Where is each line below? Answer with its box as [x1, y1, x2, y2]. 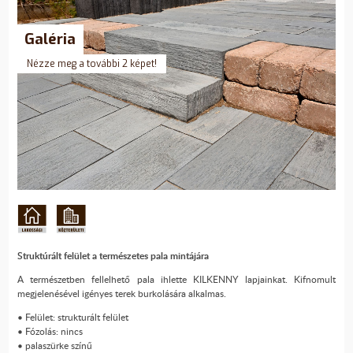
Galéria [24, 28, 76, 49]
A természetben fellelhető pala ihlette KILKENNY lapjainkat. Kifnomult [17, 273, 336, 287]
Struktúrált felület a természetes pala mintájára [17, 249, 209, 263]
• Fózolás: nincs [17, 325, 83, 339]
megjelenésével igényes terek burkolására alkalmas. [17, 287, 226, 301]
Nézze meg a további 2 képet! [26, 57, 157, 70]
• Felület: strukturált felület [17, 310, 128, 325]
